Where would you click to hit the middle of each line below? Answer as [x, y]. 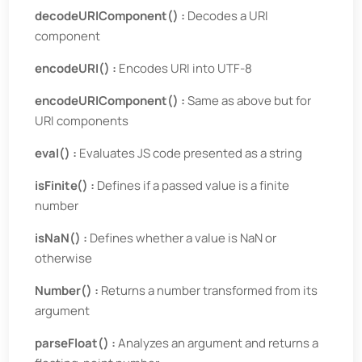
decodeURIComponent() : [112, 16]
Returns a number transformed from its [210, 290]
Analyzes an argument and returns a [219, 343]
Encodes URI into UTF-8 [186, 68]
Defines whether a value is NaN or [183, 238]
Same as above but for [250, 101]
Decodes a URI [228, 16]
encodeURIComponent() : [112, 101]
